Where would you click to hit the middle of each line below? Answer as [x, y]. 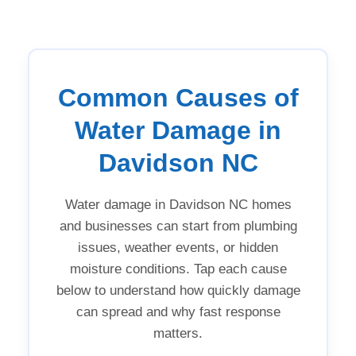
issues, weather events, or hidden [178, 247]
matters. [178, 333]
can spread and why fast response [178, 311]
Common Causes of [178, 97]
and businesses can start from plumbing [178, 226]
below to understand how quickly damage [178, 290]
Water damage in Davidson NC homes [178, 204]
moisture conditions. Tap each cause [178, 269]
